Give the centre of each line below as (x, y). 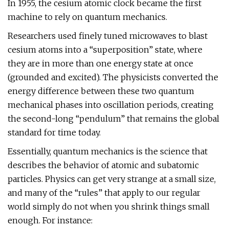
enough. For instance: (50, 220)
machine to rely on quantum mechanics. (87, 17)
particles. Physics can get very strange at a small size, (112, 179)
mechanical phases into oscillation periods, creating (111, 105)
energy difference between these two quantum (101, 91)
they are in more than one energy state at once (100, 63)
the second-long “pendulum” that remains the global (113, 119)
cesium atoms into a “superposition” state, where (105, 50)
